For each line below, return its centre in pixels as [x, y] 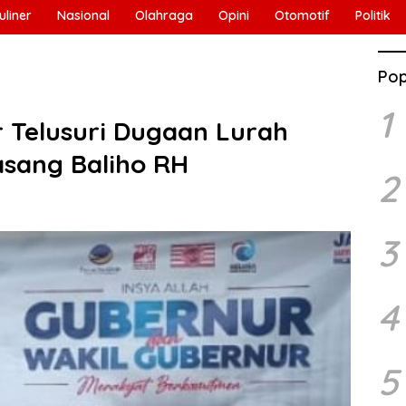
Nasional [83, 15]
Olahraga [164, 15]
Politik [373, 15]
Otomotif [302, 15]
